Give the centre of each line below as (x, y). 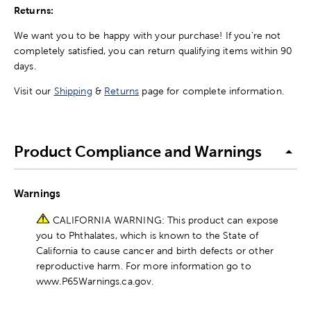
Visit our (34, 91)
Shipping (73, 91)
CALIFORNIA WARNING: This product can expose (166, 220)
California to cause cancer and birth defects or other (155, 250)
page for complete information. (211, 91)
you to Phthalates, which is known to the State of (148, 235)
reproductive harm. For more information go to (144, 266)
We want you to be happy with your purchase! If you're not (148, 35)
